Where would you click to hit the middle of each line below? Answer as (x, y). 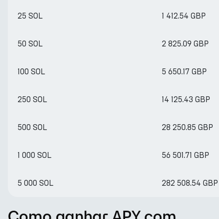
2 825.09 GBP (185, 44)
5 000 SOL (35, 183)
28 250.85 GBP (187, 127)
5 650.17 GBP (184, 72)
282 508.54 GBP (190, 183)
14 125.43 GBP (186, 99)
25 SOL (30, 16)
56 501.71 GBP (186, 155)
